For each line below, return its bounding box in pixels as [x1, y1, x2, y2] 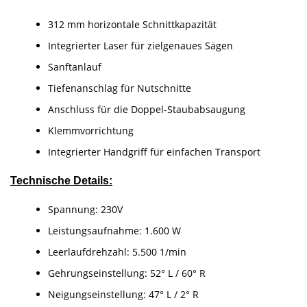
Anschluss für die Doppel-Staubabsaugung [48, 103, 245, 116]
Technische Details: [10, 175, 112, 187]
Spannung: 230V [48, 203, 123, 217]
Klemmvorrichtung [48, 124, 134, 138]
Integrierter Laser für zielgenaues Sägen [48, 39, 233, 53]
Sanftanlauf [48, 60, 101, 74]
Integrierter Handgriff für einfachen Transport [48, 145, 260, 159]
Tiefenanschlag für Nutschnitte [48, 82, 191, 95]
